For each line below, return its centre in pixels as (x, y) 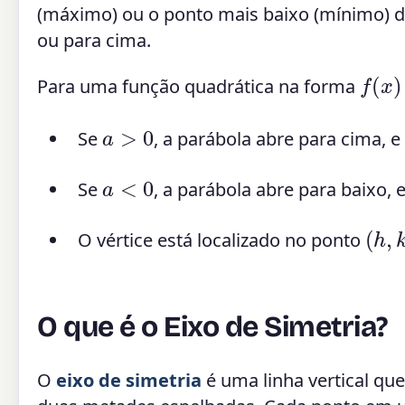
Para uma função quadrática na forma (198, 86)
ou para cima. (94, 40)
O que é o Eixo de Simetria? (212, 327)
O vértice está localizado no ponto (221, 240)
